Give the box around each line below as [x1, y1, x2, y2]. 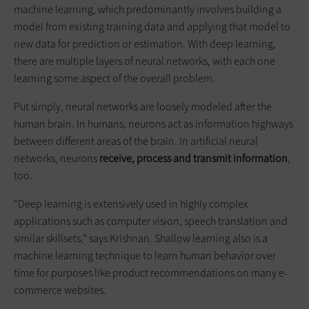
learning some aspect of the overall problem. [14, 70, 215, 86]
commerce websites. [14, 282, 106, 297]
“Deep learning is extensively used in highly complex [14, 196, 248, 211]
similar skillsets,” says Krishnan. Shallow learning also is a [14, 230, 268, 246]
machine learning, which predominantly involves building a [14, 1, 281, 17]
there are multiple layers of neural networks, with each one [14, 53, 275, 68]
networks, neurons [14, 150, 99, 166]
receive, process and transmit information [99, 150, 288, 166]
